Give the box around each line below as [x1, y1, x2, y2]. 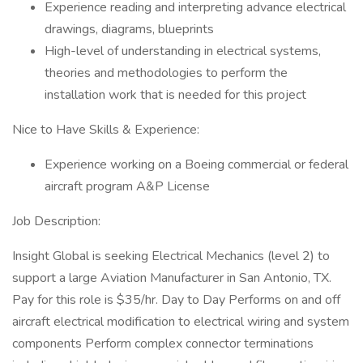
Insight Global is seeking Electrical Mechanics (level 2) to [12, 247, 330, 265]
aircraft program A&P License [45, 177, 210, 195]
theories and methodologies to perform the [45, 64, 288, 82]
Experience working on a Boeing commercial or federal [45, 156, 348, 173]
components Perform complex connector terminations [12, 335, 314, 352]
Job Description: [12, 212, 100, 230]
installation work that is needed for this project [45, 86, 306, 104]
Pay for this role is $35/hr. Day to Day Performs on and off [12, 291, 340, 309]
